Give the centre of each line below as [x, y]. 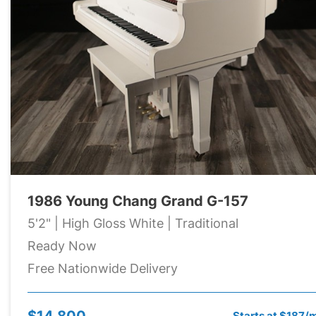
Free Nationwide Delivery [103, 268]
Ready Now [62, 245]
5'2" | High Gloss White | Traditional [133, 223]
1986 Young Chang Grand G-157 [138, 200]
